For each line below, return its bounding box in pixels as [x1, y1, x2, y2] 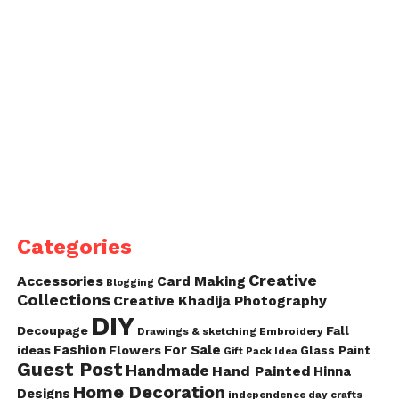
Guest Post [16, 358, 123, 381]
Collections [16, 290, 110, 310]
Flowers [108, 343, 161, 358]
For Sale [163, 342, 221, 359]
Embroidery [258, 325, 323, 338]
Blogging [105, 277, 154, 289]
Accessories [16, 273, 103, 290]
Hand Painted [211, 362, 311, 380]
